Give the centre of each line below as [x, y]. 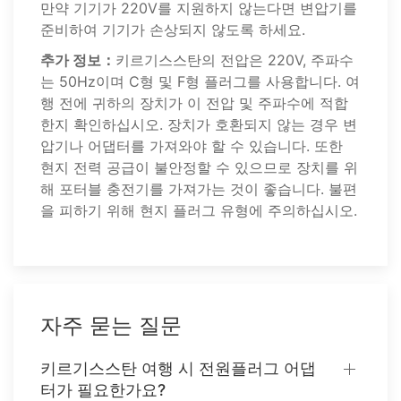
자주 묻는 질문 [111, 325]
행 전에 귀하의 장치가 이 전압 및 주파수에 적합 [194, 103]
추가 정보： [78, 60]
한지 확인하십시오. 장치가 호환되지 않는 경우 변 [199, 124]
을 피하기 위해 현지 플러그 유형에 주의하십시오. [199, 210]
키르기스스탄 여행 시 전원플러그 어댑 [178, 368]
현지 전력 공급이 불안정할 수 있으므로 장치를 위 [199, 167]
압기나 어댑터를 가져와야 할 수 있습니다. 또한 [192, 146]
